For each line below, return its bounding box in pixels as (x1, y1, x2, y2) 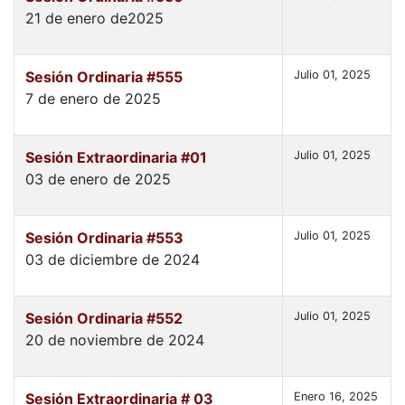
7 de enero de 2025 (25, 89, 161, 108)
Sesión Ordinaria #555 (25, 68, 183, 87)
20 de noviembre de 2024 (25, 331, 204, 350)
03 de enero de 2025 (25, 170, 171, 189)
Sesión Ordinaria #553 (25, 229, 184, 248)
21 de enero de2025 (25, 9, 164, 28)
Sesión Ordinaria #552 (25, 309, 183, 328)
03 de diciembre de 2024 (25, 250, 200, 269)
